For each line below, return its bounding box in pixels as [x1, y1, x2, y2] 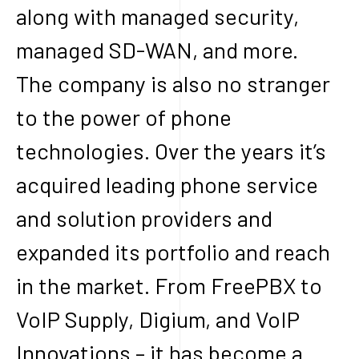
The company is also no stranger [16, 70, 330, 97]
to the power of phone [16, 103, 232, 131]
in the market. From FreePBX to [16, 272, 322, 299]
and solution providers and [16, 204, 272, 232]
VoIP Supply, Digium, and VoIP [16, 305, 300, 333]
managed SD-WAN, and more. [16, 36, 303, 63]
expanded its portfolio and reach [16, 238, 330, 265]
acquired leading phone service [16, 171, 318, 198]
